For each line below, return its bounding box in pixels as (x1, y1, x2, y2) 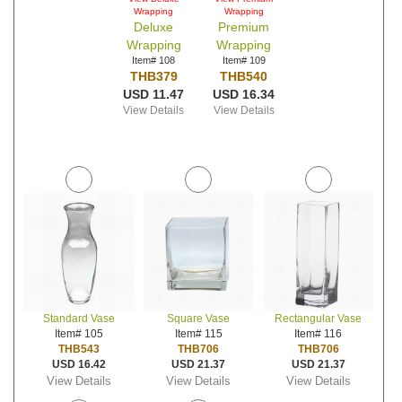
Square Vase (167, 312, 231, 325)
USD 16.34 (213, 87, 275, 101)
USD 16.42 (51, 358, 106, 371)
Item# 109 (222, 55, 266, 66)
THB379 (129, 69, 178, 83)
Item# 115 (174, 328, 223, 340)
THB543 (57, 343, 100, 355)
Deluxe (134, 20, 174, 34)
